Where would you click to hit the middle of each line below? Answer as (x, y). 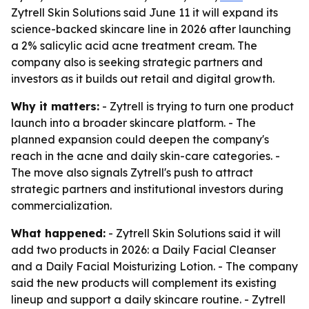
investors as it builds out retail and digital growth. (143, 79)
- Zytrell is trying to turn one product (197, 106)
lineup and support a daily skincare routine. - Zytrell (148, 299)
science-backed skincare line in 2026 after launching (151, 29)
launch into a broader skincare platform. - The (133, 123)
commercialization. (61, 206)
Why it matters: (55, 106)
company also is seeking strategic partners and (137, 62)
